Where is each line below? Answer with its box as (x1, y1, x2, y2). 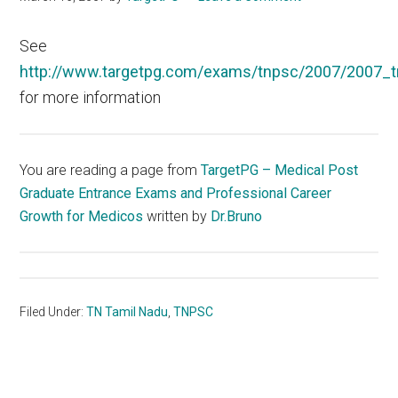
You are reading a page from (20, 161, 202, 179)
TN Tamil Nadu (86, 304, 169, 319)
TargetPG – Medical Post (201, 161, 359, 179)
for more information (20, 88, 162, 107)
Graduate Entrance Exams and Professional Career (20, 184, 332, 202)
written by (143, 207, 211, 225)
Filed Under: (20, 304, 87, 319)
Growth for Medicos (20, 207, 144, 225)
